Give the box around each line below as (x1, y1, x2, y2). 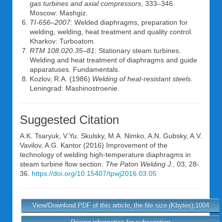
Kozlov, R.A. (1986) (30, 75, 92, 83)
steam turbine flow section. (20, 160, 106, 168)
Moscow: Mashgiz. (30, 9, 88, 17)
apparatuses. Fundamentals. (30, 65, 120, 73)
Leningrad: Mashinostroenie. (30, 84, 119, 92)
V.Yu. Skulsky (63, 132, 104, 140)
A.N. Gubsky (148, 132, 186, 140)
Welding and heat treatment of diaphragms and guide (30, 56, 197, 64)
